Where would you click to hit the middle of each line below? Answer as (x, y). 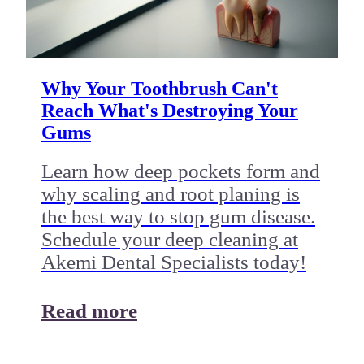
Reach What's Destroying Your (169, 111)
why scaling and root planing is (170, 194)
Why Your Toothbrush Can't (159, 89)
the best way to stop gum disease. (178, 217)
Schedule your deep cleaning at (169, 240)
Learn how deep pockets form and (180, 171)
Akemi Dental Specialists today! (173, 262)
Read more (89, 311)
